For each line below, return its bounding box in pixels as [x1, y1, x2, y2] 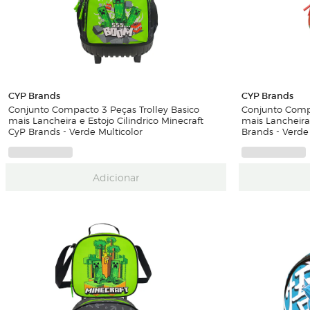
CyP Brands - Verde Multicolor [8, 124, 143, 138]
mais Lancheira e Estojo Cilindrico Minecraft [8, 113, 203, 127]
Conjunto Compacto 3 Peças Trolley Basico [8, 102, 199, 116]
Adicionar [92, 170, 139, 184]
